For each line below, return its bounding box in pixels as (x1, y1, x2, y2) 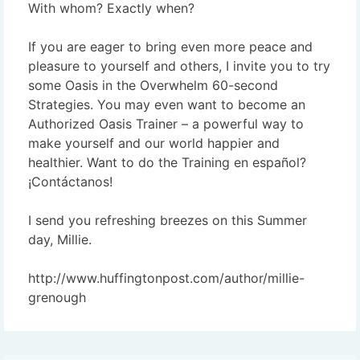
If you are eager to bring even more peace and (28, 38, 313, 55)
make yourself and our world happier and (28, 134, 280, 151)
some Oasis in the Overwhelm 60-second (28, 76, 278, 93)
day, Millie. (28, 231, 92, 247)
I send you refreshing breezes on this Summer (28, 211, 307, 228)
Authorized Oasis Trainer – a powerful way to (28, 115, 304, 132)
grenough (28, 288, 86, 305)
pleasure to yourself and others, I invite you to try (28, 57, 330, 74)
